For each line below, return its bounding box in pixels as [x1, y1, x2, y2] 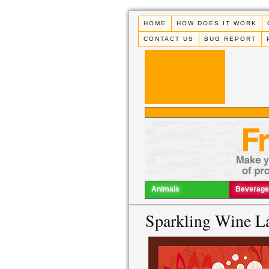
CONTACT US [144, 35, 195, 42]
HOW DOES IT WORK [177, 20, 258, 27]
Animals [151, 185, 180, 194]
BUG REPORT [204, 35, 257, 42]
